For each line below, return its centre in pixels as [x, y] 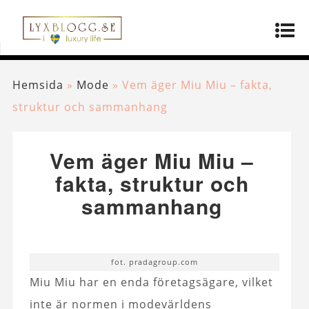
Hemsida [38, 85]
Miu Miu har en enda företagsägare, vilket [151, 282]
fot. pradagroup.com [155, 262]
